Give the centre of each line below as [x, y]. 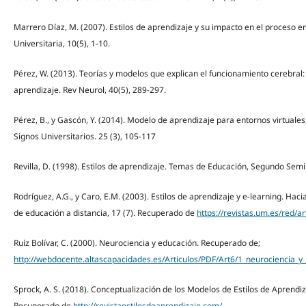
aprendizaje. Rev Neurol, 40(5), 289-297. [89, 89]
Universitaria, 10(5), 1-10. [61, 43]
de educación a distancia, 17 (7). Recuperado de [105, 212]
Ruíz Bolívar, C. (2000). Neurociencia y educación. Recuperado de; [137, 242]
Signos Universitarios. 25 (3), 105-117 [84, 136]
